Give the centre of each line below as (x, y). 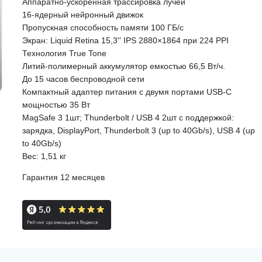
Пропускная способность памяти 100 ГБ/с (103, 27)
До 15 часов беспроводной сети (83, 79)
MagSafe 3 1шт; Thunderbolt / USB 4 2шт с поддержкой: (128, 118)
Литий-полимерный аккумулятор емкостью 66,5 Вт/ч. (123, 66)
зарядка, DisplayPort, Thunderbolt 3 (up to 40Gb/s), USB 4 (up (138, 130)
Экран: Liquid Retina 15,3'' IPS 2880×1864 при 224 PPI (125, 40)
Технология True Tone (64, 53)
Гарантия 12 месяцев (63, 177)
